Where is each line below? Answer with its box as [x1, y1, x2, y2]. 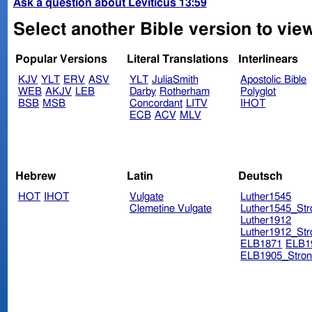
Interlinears [237, 54, 298, 65]
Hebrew [15, 170, 57, 182]
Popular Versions [15, 54, 108, 65]
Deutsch [237, 170, 283, 182]
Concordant [129, 98, 182, 109]
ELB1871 [240, 238, 283, 249]
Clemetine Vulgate [129, 203, 212, 214]
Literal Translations [126, 54, 228, 65]
